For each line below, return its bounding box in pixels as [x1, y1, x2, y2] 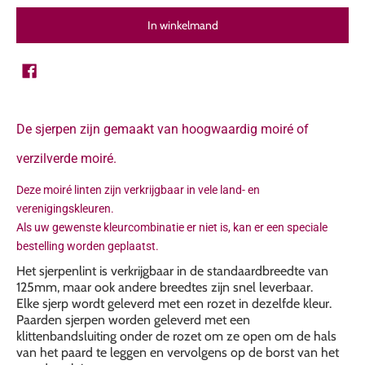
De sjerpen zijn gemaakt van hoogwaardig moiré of [16, 121, 309, 137]
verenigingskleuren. [16, 202, 114, 215]
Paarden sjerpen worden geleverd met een [16, 312, 250, 328]
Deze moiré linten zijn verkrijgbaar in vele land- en [16, 183, 260, 196]
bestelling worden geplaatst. [16, 240, 159, 253]
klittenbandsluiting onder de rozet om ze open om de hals [16, 328, 336, 344]
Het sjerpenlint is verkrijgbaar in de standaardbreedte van [16, 263, 328, 279]
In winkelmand [147, 18, 218, 33]
